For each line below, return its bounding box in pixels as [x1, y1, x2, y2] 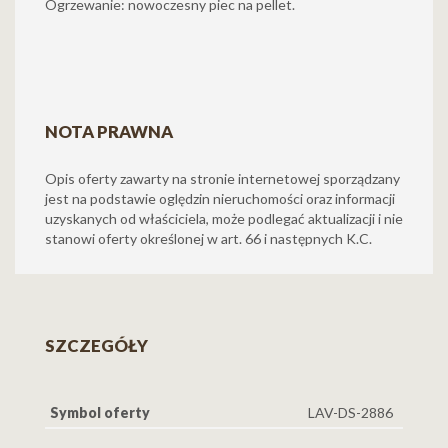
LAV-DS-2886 [308, 404, 393, 421]
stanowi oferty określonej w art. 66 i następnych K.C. [45, 230, 372, 247]
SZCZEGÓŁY [45, 335, 148, 356]
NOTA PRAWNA [45, 121, 173, 142]
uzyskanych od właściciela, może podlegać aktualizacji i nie [45, 210, 403, 227]
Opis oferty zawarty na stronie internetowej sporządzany [45, 170, 400, 187]
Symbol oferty [50, 404, 150, 421]
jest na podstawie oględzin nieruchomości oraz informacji [45, 190, 395, 207]
